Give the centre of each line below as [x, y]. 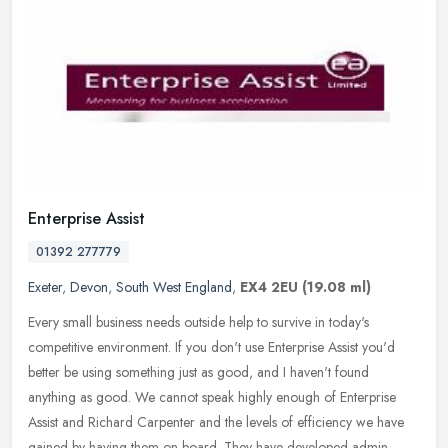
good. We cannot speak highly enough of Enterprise [246, 397]
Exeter [45, 287]
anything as [60, 397]
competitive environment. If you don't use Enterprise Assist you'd [211, 347]
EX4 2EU [269, 287]
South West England [174, 287]
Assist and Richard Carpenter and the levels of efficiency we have [216, 422]
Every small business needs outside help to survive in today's [198, 322]
